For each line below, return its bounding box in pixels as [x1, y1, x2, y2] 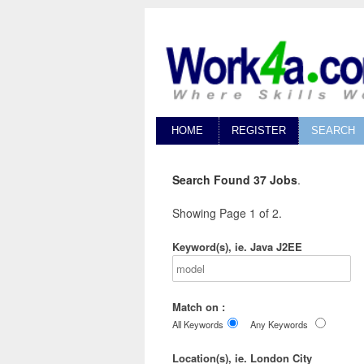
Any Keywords [250, 318, 308, 331]
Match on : [172, 299, 225, 315]
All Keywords [172, 318, 223, 331]
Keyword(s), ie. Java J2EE [172, 239, 302, 255]
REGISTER [232, 124, 286, 137]
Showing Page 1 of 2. [172, 205, 282, 222]
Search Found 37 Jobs [172, 171, 297, 188]
